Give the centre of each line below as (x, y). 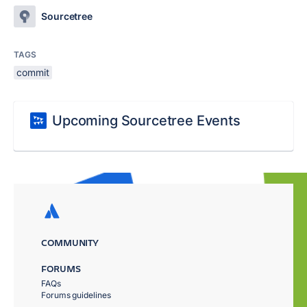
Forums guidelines (76, 295)
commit (33, 72)
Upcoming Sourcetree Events (146, 121)
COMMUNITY (70, 242)
